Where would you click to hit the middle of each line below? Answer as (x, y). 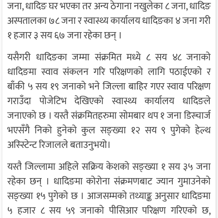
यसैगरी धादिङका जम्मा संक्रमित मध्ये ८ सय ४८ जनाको (109, 58)
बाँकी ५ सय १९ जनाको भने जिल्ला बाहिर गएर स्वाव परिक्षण (109, 87)
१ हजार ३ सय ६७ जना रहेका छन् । (65, 36)
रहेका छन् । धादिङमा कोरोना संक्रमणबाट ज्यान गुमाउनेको (109, 182)
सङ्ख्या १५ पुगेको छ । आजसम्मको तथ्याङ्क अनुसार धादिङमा (109, 196)
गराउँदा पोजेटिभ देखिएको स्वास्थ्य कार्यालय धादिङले (109, 101)
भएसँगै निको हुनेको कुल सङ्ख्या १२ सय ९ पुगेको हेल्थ (109, 131)
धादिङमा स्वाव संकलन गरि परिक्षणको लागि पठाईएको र (109, 72)
